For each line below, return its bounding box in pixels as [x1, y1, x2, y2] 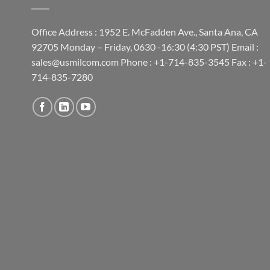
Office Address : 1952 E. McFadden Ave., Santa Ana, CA [31, 26, 258, 38]
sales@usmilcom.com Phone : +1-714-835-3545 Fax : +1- [31, 56, 267, 68]
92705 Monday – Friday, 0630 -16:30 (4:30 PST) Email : [31, 41, 259, 53]
